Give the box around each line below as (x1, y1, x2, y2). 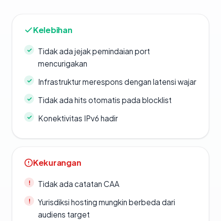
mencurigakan (38, 59, 87, 69)
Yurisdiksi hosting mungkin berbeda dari (38, 197, 175, 207)
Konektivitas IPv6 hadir (38, 113, 118, 123)
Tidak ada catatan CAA (38, 179, 119, 189)
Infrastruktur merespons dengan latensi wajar (38, 77, 196, 87)
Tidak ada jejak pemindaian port (38, 46, 150, 56)
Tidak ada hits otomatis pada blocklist (38, 95, 172, 105)
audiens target (38, 210, 90, 220)
